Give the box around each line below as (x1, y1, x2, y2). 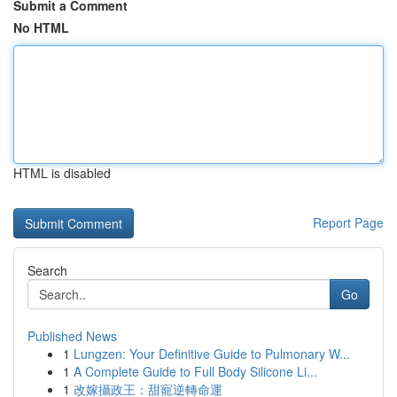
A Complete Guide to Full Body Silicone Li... (74, 362, 317, 380)
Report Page (313, 214, 384, 231)
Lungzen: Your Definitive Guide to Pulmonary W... (74, 345, 350, 362)
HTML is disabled (13, 164, 111, 182)
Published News (27, 327, 117, 345)
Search (27, 261, 67, 279)
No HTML (13, 19, 69, 36)
